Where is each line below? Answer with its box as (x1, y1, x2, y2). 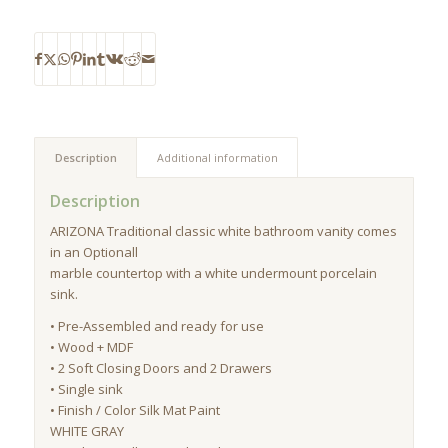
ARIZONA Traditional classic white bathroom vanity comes (49, 222, 397, 241)
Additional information (156, 150, 278, 166)
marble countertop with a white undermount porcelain (49, 264, 377, 283)
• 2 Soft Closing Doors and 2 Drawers (49, 359, 272, 378)
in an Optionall (49, 243, 138, 262)
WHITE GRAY (49, 422, 124, 441)
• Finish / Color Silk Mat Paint (49, 401, 220, 420)
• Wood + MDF (49, 338, 133, 357)
